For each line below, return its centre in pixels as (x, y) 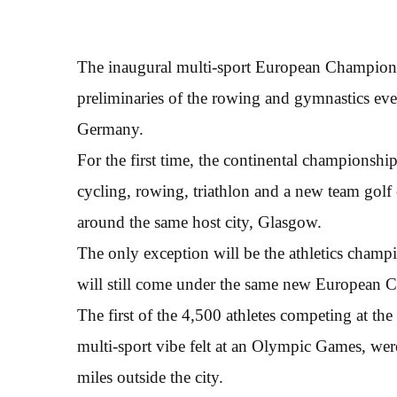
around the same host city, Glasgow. (199, 222)
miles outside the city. (150, 377)
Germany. (110, 129)
